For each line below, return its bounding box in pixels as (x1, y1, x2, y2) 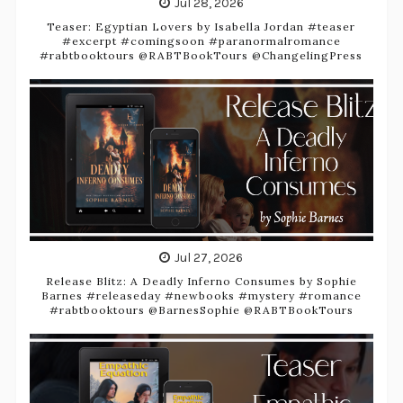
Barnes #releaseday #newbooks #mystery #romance (40, 288, 362, 302)
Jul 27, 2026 (175, 249, 244, 265)
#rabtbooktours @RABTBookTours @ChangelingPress (40, 48, 363, 62)
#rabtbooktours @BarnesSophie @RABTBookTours (49, 302, 354, 317)
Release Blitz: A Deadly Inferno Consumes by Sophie (45, 273, 357, 288)
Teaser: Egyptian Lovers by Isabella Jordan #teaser (47, 19, 356, 33)
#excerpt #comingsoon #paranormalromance (61, 33, 341, 48)
